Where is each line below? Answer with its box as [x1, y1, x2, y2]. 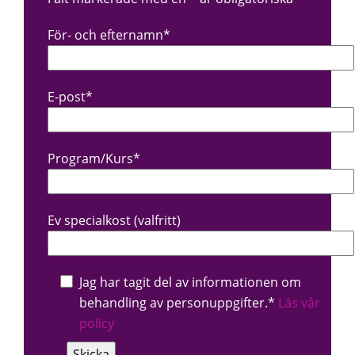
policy [79, 315, 114, 333]
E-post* [48, 88, 93, 106]
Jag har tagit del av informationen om [79, 273, 301, 292]
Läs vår [278, 294, 320, 312]
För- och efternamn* [48, 26, 170, 44]
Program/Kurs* [48, 150, 140, 168]
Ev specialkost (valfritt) [48, 212, 181, 230]
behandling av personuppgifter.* [79, 294, 278, 312]
